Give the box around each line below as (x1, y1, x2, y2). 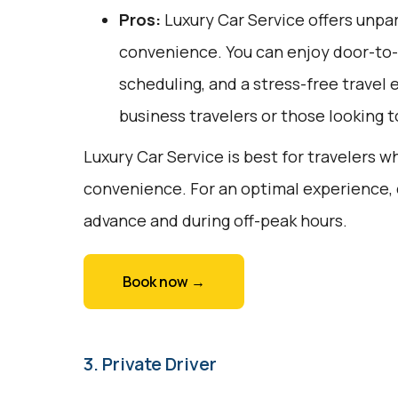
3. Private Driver (83, 352, 217, 376)
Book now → (122, 272, 205, 291)
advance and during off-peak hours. (83, 210, 347, 231)
